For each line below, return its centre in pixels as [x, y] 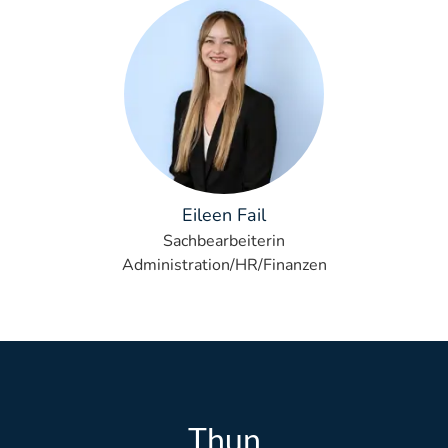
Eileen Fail [224, 215]
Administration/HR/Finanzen [224, 265]
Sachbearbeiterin [224, 241]
